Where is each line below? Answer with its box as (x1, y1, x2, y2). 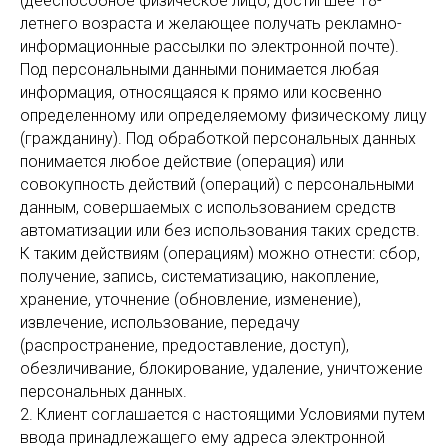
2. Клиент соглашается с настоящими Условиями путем (20, 405, 425, 424)
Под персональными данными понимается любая (20, 60, 379, 79)
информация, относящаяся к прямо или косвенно (20, 83, 382, 102)
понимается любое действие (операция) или (20, 152, 344, 171)
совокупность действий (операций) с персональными (20, 175, 414, 194)
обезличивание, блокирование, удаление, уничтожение (20, 359, 423, 378)
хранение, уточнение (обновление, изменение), (20, 290, 361, 309)
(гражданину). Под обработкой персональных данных (20, 129, 416, 148)
